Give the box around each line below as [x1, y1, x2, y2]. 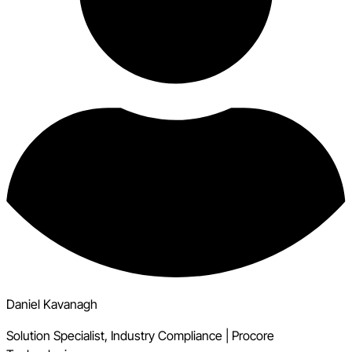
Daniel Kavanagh [6, 296, 97, 313]
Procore [232, 328, 274, 344]
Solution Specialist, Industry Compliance [6, 328, 222, 344]
